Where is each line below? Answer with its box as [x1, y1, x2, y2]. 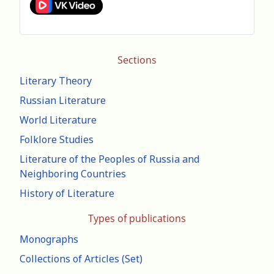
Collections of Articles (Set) [20, 252, 143, 266]
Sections [117, 53, 157, 67]
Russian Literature [20, 94, 106, 108]
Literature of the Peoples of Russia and [20, 152, 199, 166]
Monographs [20, 232, 78, 246]
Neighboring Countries [20, 167, 126, 181]
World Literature [20, 113, 97, 127]
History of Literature [20, 187, 114, 201]
